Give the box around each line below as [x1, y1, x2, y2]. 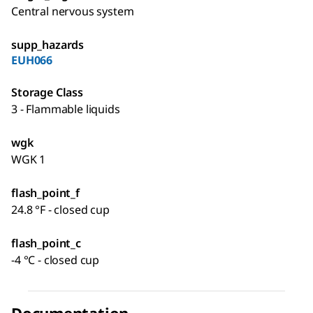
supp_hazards [11, 36, 85, 52]
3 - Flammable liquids [11, 101, 120, 117]
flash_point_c [11, 235, 81, 251]
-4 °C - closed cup [11, 252, 100, 268]
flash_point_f [11, 184, 80, 201]
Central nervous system [11, 3, 134, 19]
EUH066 [11, 52, 53, 68]
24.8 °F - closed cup [11, 201, 110, 217]
